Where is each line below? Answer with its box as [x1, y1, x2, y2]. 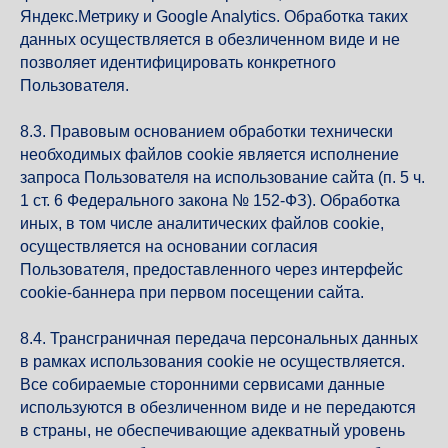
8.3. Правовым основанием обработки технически [20, 123, 393, 140]
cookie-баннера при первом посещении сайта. [20, 284, 364, 301]
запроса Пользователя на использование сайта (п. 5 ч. [20, 169, 425, 186]
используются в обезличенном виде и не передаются [20, 399, 416, 416]
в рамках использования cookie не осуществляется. [20, 353, 405, 370]
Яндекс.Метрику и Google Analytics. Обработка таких [20, 8, 408, 25]
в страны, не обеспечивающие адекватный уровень [20, 422, 405, 439]
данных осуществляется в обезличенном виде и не [20, 31, 400, 48]
